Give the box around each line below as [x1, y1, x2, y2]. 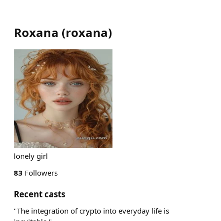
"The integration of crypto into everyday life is [14, 206, 169, 216]
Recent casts [14, 188, 65, 200]
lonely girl [14, 151, 48, 161]
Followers [23, 168, 58, 178]
